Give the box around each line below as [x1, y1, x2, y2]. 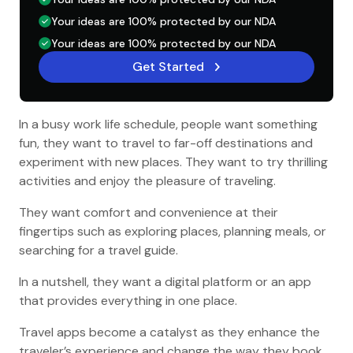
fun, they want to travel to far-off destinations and [19, 135, 313, 151]
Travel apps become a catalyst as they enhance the [19, 324, 320, 340]
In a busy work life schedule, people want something [19, 116, 318, 132]
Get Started [132, 58, 204, 75]
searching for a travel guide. [19, 242, 184, 258]
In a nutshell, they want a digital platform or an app [19, 273, 311, 290]
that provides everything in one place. [19, 292, 240, 309]
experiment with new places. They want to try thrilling [19, 154, 328, 170]
